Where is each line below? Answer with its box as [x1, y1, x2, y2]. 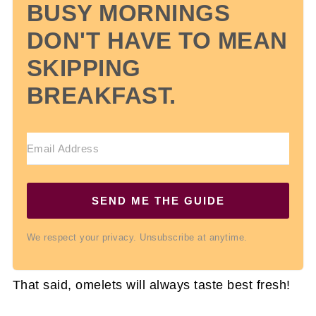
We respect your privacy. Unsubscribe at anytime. [26, 231, 248, 243]
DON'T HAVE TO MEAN [26, 27, 288, 54]
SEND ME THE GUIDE [91, 194, 225, 207]
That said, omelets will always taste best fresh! [12, 277, 291, 292]
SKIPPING [26, 54, 141, 81]
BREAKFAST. [26, 82, 176, 109]
